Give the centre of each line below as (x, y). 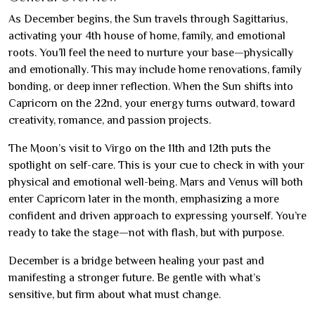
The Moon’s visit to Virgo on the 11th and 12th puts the (140, 149)
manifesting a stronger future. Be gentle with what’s (135, 278)
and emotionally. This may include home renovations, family (155, 70)
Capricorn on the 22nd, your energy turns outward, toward (152, 104)
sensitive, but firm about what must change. (115, 295)
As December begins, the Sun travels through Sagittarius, (148, 19)
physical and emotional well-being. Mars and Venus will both (156, 182)
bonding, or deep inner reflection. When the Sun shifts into (151, 87)
